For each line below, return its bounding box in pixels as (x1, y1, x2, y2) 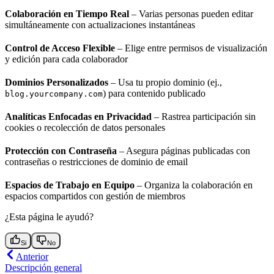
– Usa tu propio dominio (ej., (108, 76, 222, 87)
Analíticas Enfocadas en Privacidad (5, 111, 152, 122)
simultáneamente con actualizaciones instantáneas (5, 19, 195, 30)
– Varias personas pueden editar (129, 8, 253, 19)
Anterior (16, 251, 48, 262)
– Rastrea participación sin (152, 111, 256, 122)
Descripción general (5, 262, 82, 273)
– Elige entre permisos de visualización (115, 42, 267, 53)
